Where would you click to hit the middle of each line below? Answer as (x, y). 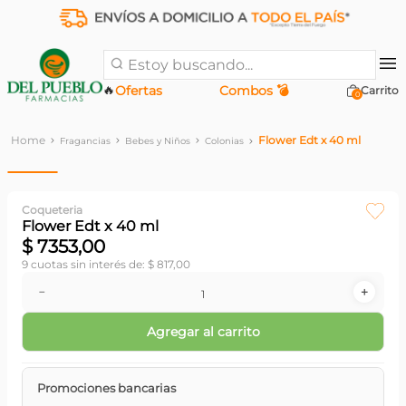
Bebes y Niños (158, 140)
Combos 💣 (254, 90)
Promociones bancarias (106, 388)
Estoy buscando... (156, 55)
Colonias (224, 140)
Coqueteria (52, 210)
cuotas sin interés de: (88, 264)
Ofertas (139, 90)
